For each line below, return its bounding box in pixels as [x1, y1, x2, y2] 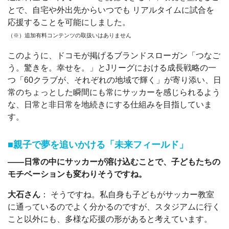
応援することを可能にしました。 [8, 18, 130, 27]
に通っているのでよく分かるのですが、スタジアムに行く [8, 202, 220, 211]
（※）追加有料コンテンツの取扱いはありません [8, 32, 131, 39]
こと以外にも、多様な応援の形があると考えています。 [8, 214, 212, 223]
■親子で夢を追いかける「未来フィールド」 [8, 139, 188, 150]
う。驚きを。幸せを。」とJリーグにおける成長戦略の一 [8, 63, 216, 73]
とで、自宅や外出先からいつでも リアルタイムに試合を [8, 6, 214, 15]
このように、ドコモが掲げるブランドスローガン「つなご [8, 51, 220, 60]
